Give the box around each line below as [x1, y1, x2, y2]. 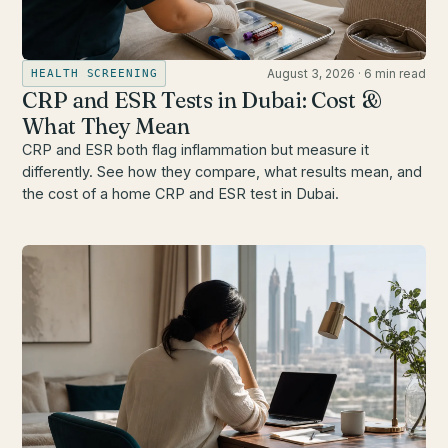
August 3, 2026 [266, 65, 355, 81]
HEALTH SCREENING [31, 66, 158, 80]
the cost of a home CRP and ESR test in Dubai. [22, 184, 340, 202]
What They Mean [22, 111, 190, 140]
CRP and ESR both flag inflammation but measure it [22, 140, 370, 158]
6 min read [363, 65, 426, 81]
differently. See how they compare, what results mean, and [22, 162, 423, 180]
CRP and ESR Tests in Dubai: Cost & [22, 85, 382, 114]
